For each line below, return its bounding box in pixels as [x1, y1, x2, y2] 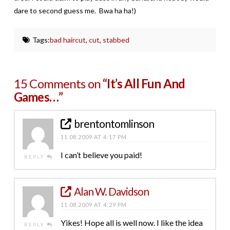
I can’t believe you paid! [60, 149, 142, 160]
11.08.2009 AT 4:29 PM [60, 201, 127, 208]
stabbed [102, 35, 129, 44]
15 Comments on [13, 75, 103, 91]
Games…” [13, 89, 63, 104]
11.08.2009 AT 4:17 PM [60, 133, 127, 140]
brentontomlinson [74, 117, 155, 130]
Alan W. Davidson [74, 184, 149, 198]
